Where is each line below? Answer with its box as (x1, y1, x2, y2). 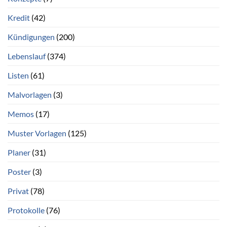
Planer (8, 147, 30, 158)
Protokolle (8, 205, 45, 215)
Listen (8, 70, 29, 81)
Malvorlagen (8, 90, 52, 100)
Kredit (8, 13, 30, 23)
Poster (8, 167, 31, 177)
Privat (8, 186, 29, 196)
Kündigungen (8, 32, 55, 42)
